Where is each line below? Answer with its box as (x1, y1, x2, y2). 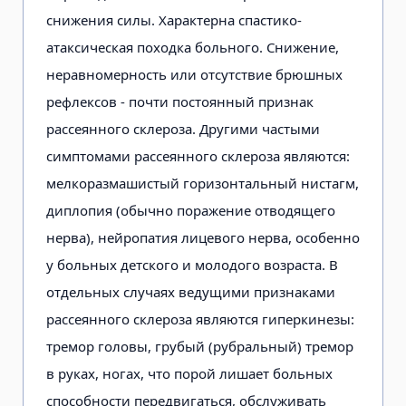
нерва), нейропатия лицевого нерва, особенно (46, 227, 360, 246)
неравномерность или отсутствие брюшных (46, 64, 343, 83)
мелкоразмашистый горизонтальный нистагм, (46, 173, 359, 192)
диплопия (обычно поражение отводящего (46, 200, 335, 219)
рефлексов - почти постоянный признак (46, 92, 314, 111)
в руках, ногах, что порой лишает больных (46, 363, 333, 382)
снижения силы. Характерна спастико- (46, 10, 302, 29)
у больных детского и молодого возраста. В (46, 255, 338, 274)
